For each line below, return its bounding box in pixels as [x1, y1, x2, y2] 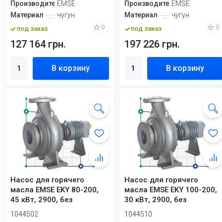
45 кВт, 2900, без [10, 195, 73, 204]
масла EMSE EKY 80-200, [10, 185, 99, 194]
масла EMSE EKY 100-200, [124, 185, 218, 194]
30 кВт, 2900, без [124, 195, 187, 204]
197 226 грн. [124, 38, 180, 50]
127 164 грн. [10, 38, 66, 50]
